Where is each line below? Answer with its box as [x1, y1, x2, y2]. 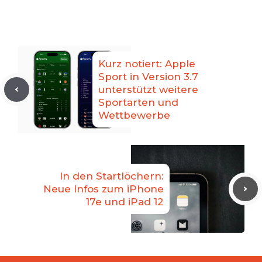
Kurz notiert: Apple [98, 58, 195, 70]
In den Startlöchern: [60, 170, 164, 182]
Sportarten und [98, 96, 178, 109]
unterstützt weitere [98, 84, 198, 96]
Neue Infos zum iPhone [43, 183, 164, 195]
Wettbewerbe [98, 109, 170, 122]
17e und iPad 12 [86, 196, 164, 208]
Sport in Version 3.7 [98, 71, 198, 83]
